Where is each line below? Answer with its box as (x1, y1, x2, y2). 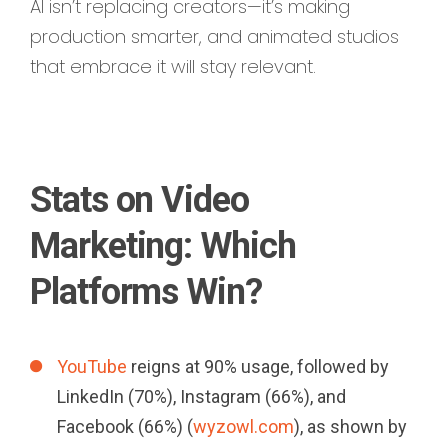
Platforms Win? (30, 270, 262, 313)
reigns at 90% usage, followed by (127, 355, 389, 377)
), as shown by (294, 415, 407, 437)
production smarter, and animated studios (30, 24, 399, 50)
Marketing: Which (30, 224, 296, 267)
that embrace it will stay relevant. (30, 54, 316, 80)
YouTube (57, 355, 127, 377)
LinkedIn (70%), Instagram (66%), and (57, 385, 346, 407)
